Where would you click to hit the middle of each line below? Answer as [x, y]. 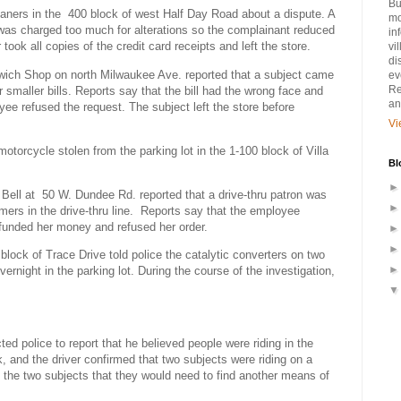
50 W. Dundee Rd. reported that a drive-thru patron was [184, 195]
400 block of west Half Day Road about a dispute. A [201, 14]
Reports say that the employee [220, 211]
